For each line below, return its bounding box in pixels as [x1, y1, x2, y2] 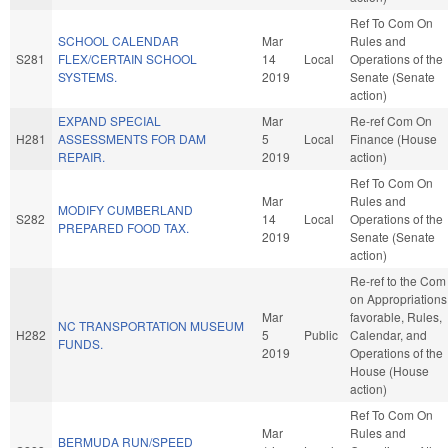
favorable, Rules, [350, 307, 442, 325]
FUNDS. [58, 334, 103, 352]
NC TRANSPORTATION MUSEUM [58, 316, 244, 334]
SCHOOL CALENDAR [58, 31, 179, 49]
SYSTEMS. [58, 67, 117, 85]
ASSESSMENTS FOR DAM [58, 129, 206, 147]
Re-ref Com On [350, 111, 432, 129]
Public [304, 325, 338, 343]
